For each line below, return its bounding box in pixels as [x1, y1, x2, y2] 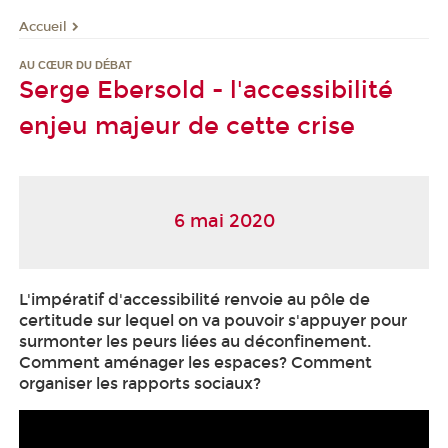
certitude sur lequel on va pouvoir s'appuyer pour [19, 310, 407, 330]
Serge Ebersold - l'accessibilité [19, 76, 393, 105]
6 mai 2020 [173, 210, 275, 233]
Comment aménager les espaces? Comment [19, 352, 372, 372]
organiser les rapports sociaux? [19, 373, 261, 393]
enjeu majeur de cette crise [19, 112, 355, 141]
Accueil [19, 18, 67, 35]
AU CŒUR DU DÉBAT [19, 59, 132, 72]
